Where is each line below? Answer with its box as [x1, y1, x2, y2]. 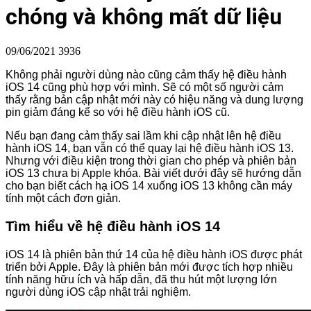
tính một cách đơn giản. [6, 192, 121, 204]
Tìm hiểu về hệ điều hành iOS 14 [6, 218, 220, 234]
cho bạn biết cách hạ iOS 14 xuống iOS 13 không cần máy [6, 179, 292, 192]
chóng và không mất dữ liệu [6, 3, 282, 31]
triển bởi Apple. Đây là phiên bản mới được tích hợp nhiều [6, 260, 293, 273]
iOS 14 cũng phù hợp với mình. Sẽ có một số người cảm [6, 81, 283, 93]
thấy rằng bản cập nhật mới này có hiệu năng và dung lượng [6, 93, 303, 106]
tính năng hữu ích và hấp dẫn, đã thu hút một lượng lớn [6, 273, 277, 285]
